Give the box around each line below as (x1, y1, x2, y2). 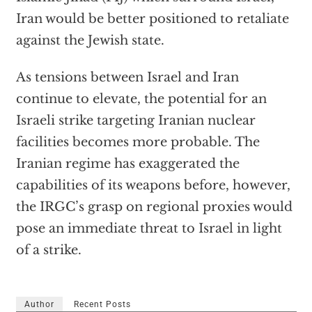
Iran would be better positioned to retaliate (15, 11, 289, 27)
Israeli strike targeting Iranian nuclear (15, 113, 256, 129)
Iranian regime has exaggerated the (15, 156, 240, 172)
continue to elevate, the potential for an (15, 91, 267, 107)
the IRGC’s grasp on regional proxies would (15, 199, 292, 215)
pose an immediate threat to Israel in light (15, 221, 282, 237)
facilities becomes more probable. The (15, 134, 260, 150)
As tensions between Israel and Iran (15, 70, 239, 86)
